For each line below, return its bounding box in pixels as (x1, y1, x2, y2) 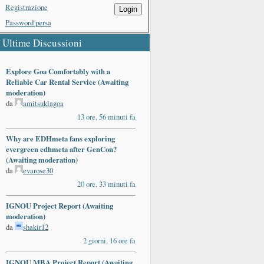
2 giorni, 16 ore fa (83, 235, 136, 246)
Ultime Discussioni (2, 36, 82, 50)
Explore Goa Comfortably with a (6, 66, 110, 77)
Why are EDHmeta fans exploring (6, 133, 115, 144)
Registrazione (5, 2, 48, 13)
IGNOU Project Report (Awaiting (6, 200, 113, 212)
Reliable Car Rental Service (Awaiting (6, 77, 128, 88)
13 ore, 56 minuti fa (77, 111, 136, 123)
